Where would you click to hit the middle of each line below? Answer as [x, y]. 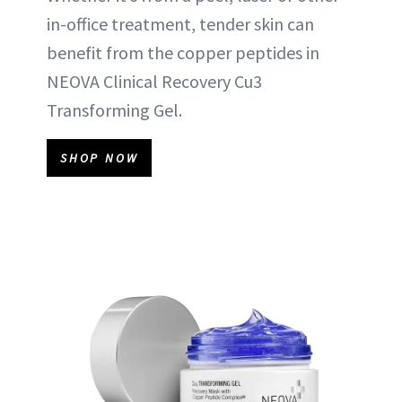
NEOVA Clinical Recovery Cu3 [154, 81]
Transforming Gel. [114, 110]
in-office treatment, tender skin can [180, 24]
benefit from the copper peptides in [183, 52]
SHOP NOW [100, 158]
